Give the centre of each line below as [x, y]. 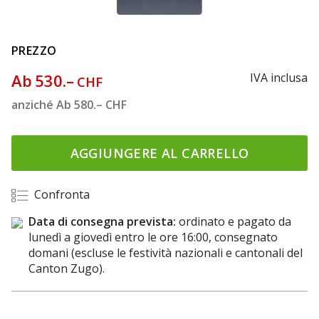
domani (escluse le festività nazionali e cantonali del [166, 253]
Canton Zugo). [67, 269]
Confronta [62, 195]
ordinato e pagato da [234, 222]
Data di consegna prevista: [102, 222]
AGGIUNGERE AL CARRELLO [159, 153]
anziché [34, 105]
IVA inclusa [279, 78]
